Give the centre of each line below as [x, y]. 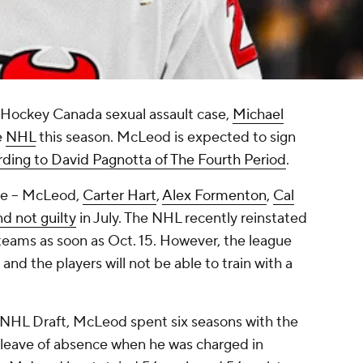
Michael [258, 115]
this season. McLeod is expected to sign [166, 138]
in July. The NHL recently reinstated [192, 219]
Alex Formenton [214, 196]
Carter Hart [120, 196]
